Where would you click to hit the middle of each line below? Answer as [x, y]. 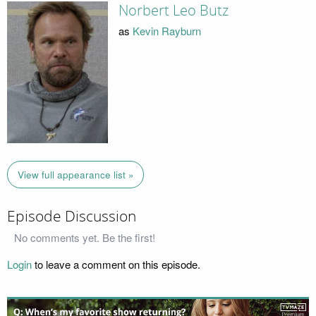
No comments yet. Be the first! [85, 238]
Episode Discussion [72, 216]
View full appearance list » [75, 174]
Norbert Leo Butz [173, 11]
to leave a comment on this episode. [116, 265]
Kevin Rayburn [166, 30]
